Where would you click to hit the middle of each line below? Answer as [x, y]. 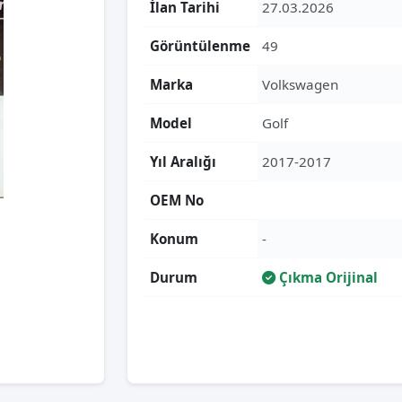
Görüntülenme [200, 46]
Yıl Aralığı [183, 162]
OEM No [177, 200]
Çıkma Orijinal [327, 277]
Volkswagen [300, 84]
